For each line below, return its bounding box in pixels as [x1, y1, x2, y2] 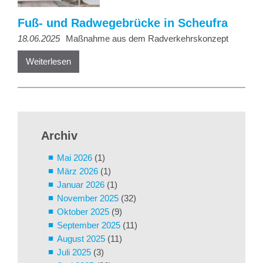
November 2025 [57, 193, 119, 203]
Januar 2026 [57, 179, 104, 190]
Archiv [41, 129, 77, 142]
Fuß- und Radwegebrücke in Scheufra [18, 16, 228, 29]
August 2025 [57, 233, 105, 244]
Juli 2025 [57, 247, 91, 257]
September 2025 [57, 220, 120, 230]
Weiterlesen [26, 56, 71, 66]
